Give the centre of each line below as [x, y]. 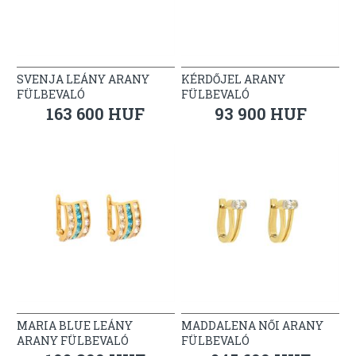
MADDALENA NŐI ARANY [253, 325]
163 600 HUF [96, 113]
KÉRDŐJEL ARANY [234, 79]
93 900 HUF [260, 113]
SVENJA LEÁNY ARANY [83, 79]
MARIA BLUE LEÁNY [74, 325]
